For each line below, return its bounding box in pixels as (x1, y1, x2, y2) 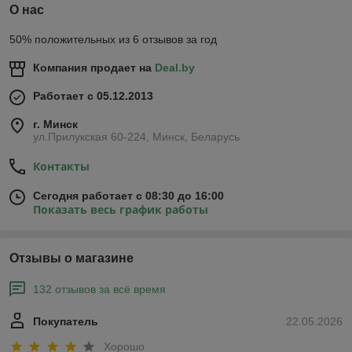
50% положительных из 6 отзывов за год (9, 33, 217, 46)
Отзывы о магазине (9, 251, 134, 266)
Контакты (33, 159, 90, 174)
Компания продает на (33, 61, 155, 75)
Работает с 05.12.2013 (33, 90, 153, 103)
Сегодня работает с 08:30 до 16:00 (33, 189, 224, 203)
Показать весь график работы (33, 202, 208, 218)
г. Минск (33, 118, 78, 131)
